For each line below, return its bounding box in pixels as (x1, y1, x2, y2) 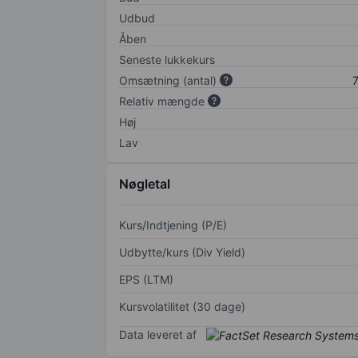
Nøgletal (119, 175, 170, 192)
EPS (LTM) (119, 272, 173, 286)
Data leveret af (119, 327, 197, 341)
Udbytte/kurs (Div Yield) (119, 245, 245, 259)
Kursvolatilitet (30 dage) (119, 299, 245, 313)
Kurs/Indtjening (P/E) (119, 217, 227, 232)
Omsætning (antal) (119, 73, 217, 87)
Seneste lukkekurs (119, 52, 215, 66)
